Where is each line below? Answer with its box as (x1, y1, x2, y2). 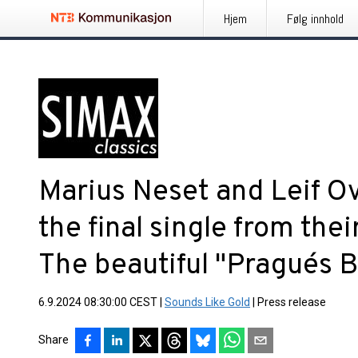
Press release (257, 296, 326, 308)
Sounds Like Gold (165, 296, 250, 308)
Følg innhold (287, 10, 344, 27)
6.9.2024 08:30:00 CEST (38, 296, 157, 308)
